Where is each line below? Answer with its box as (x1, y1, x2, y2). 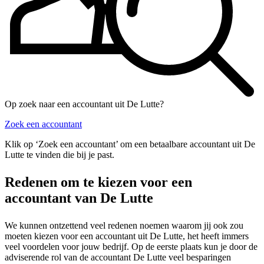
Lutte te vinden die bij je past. (5, 150, 114, 160)
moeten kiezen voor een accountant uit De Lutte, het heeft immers (5, 231, 249, 242)
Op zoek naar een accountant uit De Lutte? (5, 99, 164, 110)
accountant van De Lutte (5, 190, 153, 206)
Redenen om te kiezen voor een (5, 174, 192, 190)
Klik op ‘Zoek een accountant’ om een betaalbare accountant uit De (5, 139, 255, 150)
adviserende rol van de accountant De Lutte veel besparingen (5, 252, 231, 263)
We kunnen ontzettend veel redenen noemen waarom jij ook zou (5, 220, 243, 231)
